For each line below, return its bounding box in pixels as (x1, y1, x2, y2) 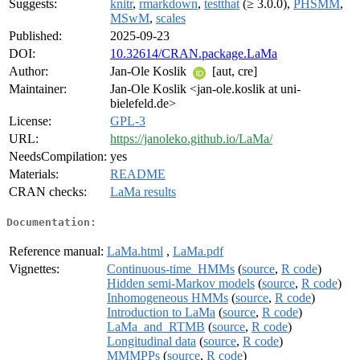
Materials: (9, 167, 59, 182)
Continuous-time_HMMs (107, 261, 235, 276)
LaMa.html (107, 243, 163, 258)
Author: (9, 64, 48, 79)
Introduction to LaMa (107, 305, 215, 319)
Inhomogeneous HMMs (107, 290, 228, 305)
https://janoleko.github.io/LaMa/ (110, 132, 272, 146)
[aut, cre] (209, 64, 257, 79)
